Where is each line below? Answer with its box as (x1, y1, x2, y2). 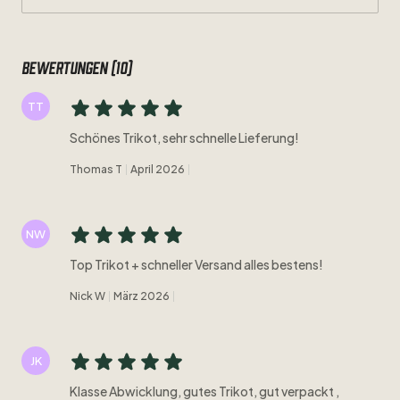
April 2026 (130, 162, 185, 176)
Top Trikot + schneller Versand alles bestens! (70, 255, 323, 272)
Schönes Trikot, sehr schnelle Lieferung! (70, 129, 299, 146)
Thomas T (70, 162, 122, 176)
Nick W (70, 288, 105, 303)
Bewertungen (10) (21, 57, 131, 78)
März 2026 (113, 288, 170, 303)
